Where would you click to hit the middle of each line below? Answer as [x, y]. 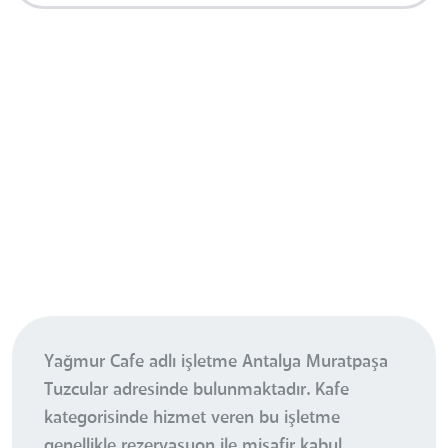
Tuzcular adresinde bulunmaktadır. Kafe [196, 389]
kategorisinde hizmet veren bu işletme [192, 417]
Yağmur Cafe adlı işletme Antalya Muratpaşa [216, 361]
